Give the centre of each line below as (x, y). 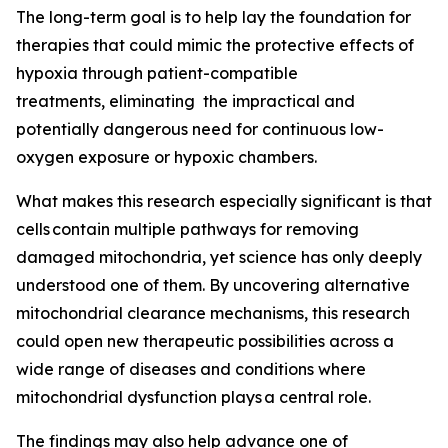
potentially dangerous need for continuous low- (200, 129)
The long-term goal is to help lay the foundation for (213, 17)
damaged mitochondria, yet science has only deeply (219, 257)
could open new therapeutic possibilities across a (205, 341)
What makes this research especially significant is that (224, 201)
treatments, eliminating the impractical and (185, 101)
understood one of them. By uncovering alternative (213, 285)
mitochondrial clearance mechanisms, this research (213, 313)
